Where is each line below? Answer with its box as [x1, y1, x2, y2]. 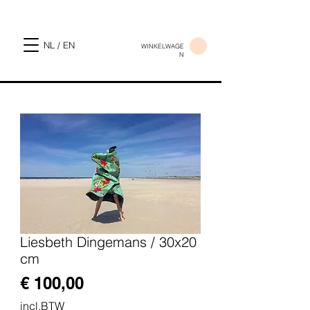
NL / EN [44, 39, 75, 51]
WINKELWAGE [141, 42, 184, 50]
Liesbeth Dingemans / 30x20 [20, 233, 197, 250]
